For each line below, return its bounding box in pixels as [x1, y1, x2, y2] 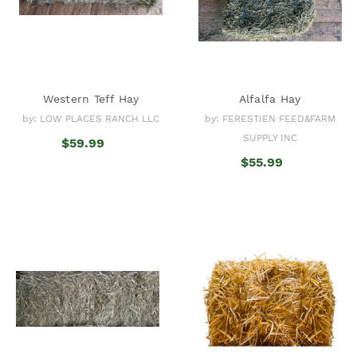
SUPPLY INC [242, 131, 297, 143]
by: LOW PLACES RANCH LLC [22, 112, 159, 124]
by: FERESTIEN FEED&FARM [204, 112, 335, 124]
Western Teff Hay [42, 92, 139, 105]
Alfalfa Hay [238, 92, 301, 105]
